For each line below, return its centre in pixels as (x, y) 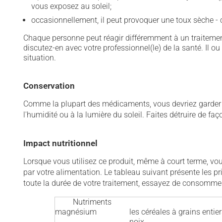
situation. (40, 58)
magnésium (76, 212)
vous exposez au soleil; (71, 6)
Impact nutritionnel (60, 143)
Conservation (49, 86)
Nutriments (92, 202)
